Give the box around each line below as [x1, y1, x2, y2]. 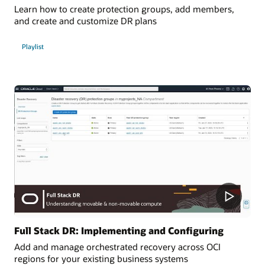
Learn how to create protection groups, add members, [14, 3, 234, 15]
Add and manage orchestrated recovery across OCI [14, 240, 221, 253]
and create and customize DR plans [14, 15, 157, 27]
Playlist [21, 41, 44, 51]
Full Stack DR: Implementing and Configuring [14, 224, 224, 237]
